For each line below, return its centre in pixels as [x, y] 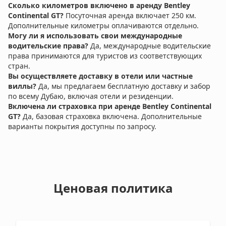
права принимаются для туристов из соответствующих [105, 56]
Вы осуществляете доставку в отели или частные [100, 76]
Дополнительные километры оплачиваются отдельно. [103, 26]
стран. [19, 66]
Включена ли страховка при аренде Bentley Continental [110, 106]
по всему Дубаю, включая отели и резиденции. [91, 96]
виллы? [23, 86]
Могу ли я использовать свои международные [95, 36]
